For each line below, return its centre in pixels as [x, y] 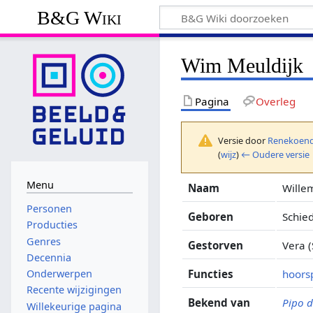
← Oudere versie [276, 154]
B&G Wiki [80, 17]
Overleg [275, 101]
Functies [211, 274]
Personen [49, 209]
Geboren [211, 216]
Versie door [243, 140]
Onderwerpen [59, 274]
